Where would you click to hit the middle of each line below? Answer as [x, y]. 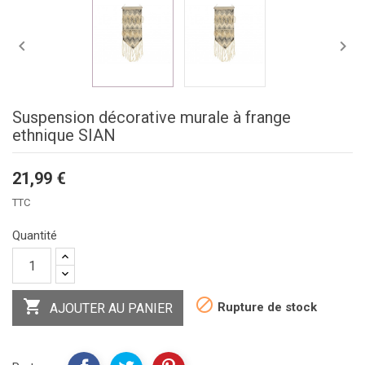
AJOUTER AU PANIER [111, 309]
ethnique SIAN [64, 136]
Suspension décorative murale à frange [152, 118]
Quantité [35, 236]
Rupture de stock [266, 308]
